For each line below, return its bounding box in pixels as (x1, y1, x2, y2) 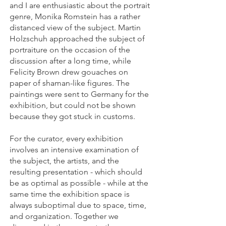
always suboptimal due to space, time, (10, 200, 146, 210)
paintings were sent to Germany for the (10, 89, 149, 99)
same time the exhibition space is (10, 189, 130, 199)
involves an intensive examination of (10, 145, 139, 154)
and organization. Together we (10, 211, 119, 221)
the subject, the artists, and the (10, 156, 119, 165)
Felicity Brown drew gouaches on (10, 67, 128, 77)
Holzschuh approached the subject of (10, 34, 145, 43)
